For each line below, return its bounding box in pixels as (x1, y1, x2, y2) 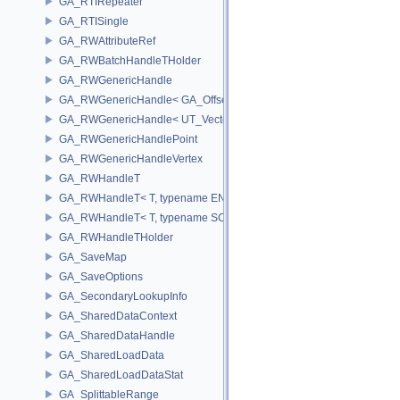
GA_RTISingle (59, 14, 129, 28)
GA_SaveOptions (59, 270, 143, 283)
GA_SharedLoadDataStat (59, 368, 183, 381)
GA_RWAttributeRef (59, 34, 155, 47)
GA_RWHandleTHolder (59, 230, 173, 244)
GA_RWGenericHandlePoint (59, 132, 197, 146)
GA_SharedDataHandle (59, 329, 175, 342)
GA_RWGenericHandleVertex (59, 152, 203, 165)
